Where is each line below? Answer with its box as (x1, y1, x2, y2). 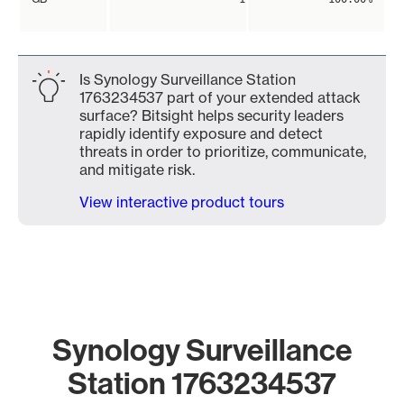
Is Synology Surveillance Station (79, 70, 296, 88)
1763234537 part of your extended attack (79, 88, 361, 106)
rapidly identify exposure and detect (79, 124, 323, 142)
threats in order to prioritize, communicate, (79, 142, 366, 161)
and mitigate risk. (79, 161, 195, 179)
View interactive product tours (79, 193, 284, 211)
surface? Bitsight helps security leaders (79, 106, 344, 124)
